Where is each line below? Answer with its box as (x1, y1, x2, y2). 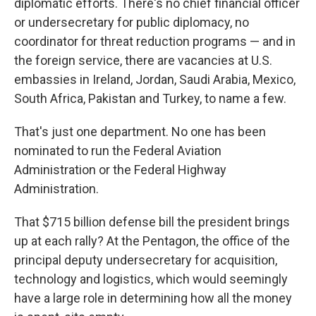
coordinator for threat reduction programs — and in (14, 34, 296, 49)
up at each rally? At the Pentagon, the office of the (14, 233, 290, 248)
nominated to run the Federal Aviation (14, 143, 221, 158)
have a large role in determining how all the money (14, 291, 292, 305)
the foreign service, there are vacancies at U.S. (14, 53, 272, 68)
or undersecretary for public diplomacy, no (14, 15, 249, 30)
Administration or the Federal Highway (14, 162, 226, 177)
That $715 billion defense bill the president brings (14, 214, 290, 229)
